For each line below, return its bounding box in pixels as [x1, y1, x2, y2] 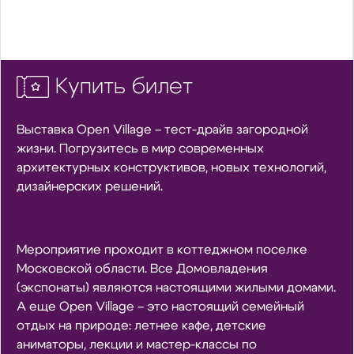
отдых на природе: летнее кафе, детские [16, 319, 266, 333]
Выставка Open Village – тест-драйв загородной [16, 123, 308, 137]
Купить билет [55, 75, 194, 98]
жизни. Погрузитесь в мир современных [16, 142, 264, 156]
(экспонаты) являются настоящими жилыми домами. [16, 281, 336, 295]
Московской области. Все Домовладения [16, 262, 268, 276]
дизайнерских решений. [16, 180, 163, 194]
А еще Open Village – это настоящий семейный [16, 300, 304, 314]
